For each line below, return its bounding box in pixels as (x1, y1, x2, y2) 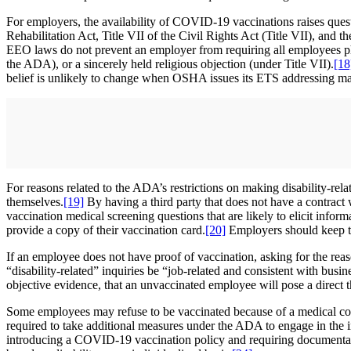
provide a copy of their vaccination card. (6, 223, 205, 237)
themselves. (6, 195, 63, 209)
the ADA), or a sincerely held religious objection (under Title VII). (6, 57, 334, 71)
